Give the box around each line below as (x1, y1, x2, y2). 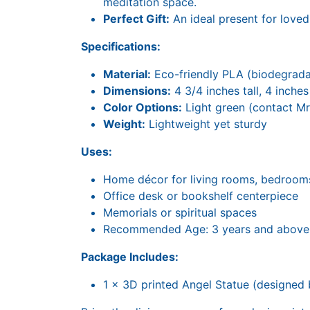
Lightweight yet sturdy (145, 117, 267, 131)
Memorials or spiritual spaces (103, 206, 257, 219)
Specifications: (81, 39, 161, 53)
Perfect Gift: (103, 12, 170, 26)
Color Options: (103, 100, 182, 114)
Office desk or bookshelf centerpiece (103, 189, 298, 203)
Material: (103, 67, 151, 81)
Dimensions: (103, 84, 171, 98)
